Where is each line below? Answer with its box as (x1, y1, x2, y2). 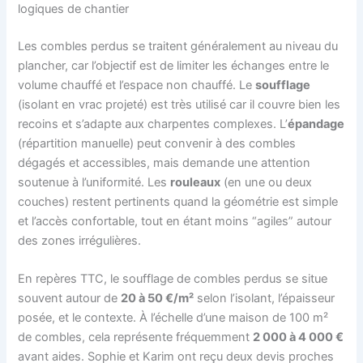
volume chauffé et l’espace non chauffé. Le (18, 77, 256, 92)
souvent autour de (18, 291, 122, 306)
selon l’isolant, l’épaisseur (194, 291, 335, 306)
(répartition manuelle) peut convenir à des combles (18, 135, 297, 151)
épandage (288, 116, 345, 131)
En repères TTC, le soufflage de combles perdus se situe (18, 271, 328, 287)
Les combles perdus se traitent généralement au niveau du (18, 38, 339, 53)
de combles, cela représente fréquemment (18, 330, 254, 345)
